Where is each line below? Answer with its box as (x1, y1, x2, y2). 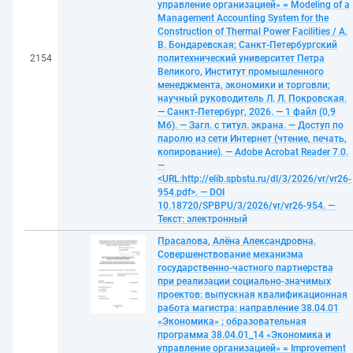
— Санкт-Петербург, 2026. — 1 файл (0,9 (158, 106, 336, 117)
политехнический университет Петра (158, 53, 325, 64)
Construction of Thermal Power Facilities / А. (158, 26, 347, 37)
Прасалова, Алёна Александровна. (158, 236, 316, 247)
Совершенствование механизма (158, 249, 303, 260)
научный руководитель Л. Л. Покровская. (158, 93, 347, 104)
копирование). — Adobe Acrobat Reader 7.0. (158, 147, 348, 158)
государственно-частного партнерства (158, 262, 333, 273)
